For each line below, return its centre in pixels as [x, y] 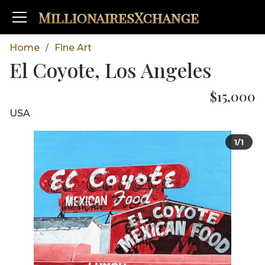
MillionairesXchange [119, 17]
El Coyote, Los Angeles [111, 70]
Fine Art [73, 48]
